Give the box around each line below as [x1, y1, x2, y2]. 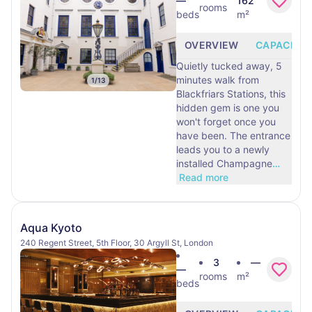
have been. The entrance [176, 130, 290, 141]
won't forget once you [176, 116, 276, 127]
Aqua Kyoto [20, 221, 82, 235]
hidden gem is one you [176, 102, 279, 114]
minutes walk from [176, 74, 259, 86]
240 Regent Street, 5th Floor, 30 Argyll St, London [20, 237, 213, 248]
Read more [179, 171, 228, 183]
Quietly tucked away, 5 [176, 60, 282, 72]
